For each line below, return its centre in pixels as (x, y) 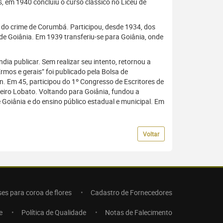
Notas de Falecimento (139, 212)
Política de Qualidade (54, 212)
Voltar (151, 134)
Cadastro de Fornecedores (131, 192)
